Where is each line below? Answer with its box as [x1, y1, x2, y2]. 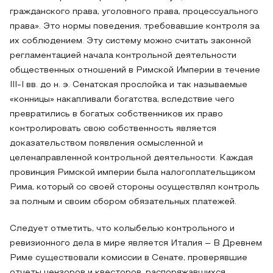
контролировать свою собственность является [10, 125, 216, 133]
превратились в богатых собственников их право [10, 110, 223, 118]
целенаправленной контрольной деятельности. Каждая [10, 154, 253, 162]
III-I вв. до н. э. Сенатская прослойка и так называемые [10, 81, 247, 89]
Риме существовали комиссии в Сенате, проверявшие [10, 254, 247, 262]
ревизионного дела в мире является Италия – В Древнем [10, 239, 262, 247]
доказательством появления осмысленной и [10, 140, 203, 147]
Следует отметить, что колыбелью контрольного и [10, 225, 235, 233]
